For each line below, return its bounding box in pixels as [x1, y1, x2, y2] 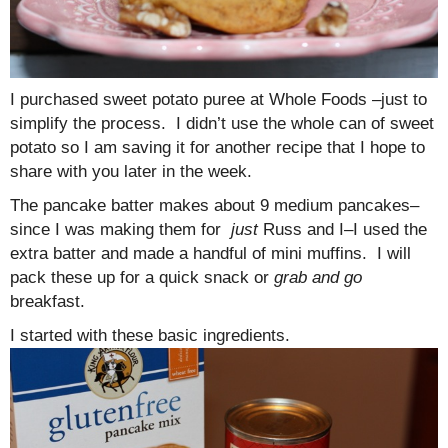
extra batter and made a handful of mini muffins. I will [10, 243, 411, 263]
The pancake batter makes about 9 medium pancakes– [10, 195, 419, 215]
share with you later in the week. [10, 161, 252, 181]
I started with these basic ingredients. [10, 325, 290, 345]
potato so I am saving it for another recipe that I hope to [10, 137, 425, 157]
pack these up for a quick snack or [10, 267, 274, 287]
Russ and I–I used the [258, 219, 427, 239]
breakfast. [10, 291, 85, 311]
